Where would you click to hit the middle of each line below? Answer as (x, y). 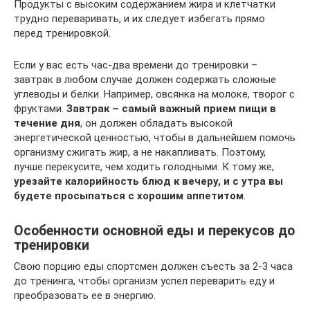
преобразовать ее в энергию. (85, 295)
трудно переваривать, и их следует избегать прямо (139, 18)
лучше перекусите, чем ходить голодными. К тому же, (144, 166)
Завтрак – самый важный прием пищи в (171, 108)
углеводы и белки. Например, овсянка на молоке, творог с (154, 94)
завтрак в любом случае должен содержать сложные (145, 79)
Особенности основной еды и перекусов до (154, 230)
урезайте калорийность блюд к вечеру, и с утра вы (148, 181)
